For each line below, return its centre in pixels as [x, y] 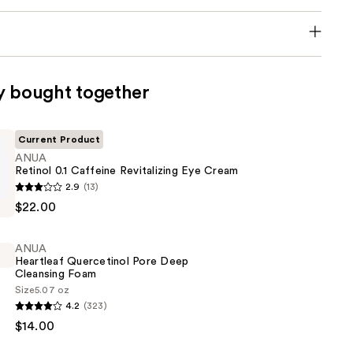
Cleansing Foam [56, 275]
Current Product [59, 140]
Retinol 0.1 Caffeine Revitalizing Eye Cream [126, 171]
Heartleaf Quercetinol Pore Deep [102, 262]
